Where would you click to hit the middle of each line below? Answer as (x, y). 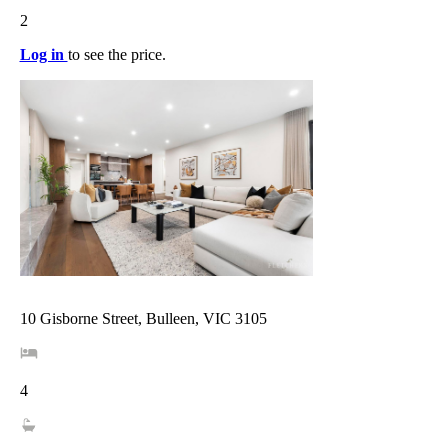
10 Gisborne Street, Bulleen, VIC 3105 (143, 318)
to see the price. (116, 54)
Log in (43, 54)
